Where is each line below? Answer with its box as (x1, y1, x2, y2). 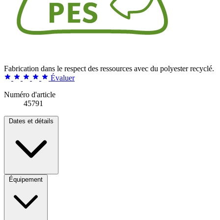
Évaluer (51, 73, 75, 82)
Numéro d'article (4, 90, 55, 99)
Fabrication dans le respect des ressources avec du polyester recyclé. (4, 64, 214, 73)
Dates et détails (9, 117, 54, 125)
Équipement (9, 175, 43, 183)
